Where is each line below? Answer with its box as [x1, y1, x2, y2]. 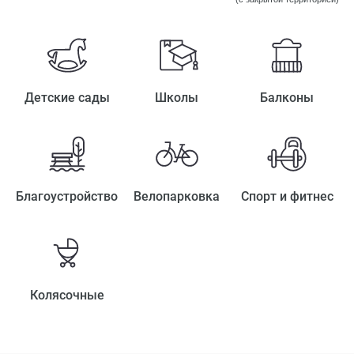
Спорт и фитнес [240, 188, 333, 204]
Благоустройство [16, 188, 119, 204]
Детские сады [24, 89, 110, 105]
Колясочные [29, 287, 104, 303]
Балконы [260, 89, 314, 105]
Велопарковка [134, 188, 220, 204]
